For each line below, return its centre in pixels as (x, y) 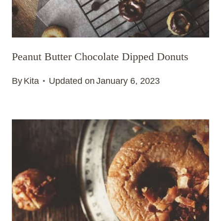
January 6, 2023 (128, 81)
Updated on (72, 81)
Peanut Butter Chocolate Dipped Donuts (100, 56)
